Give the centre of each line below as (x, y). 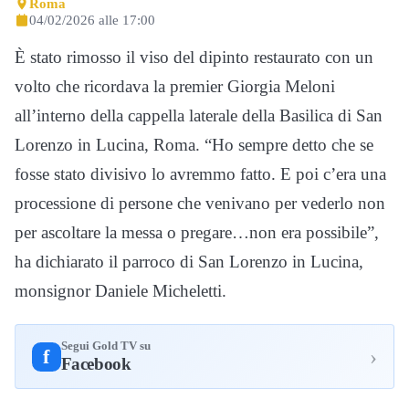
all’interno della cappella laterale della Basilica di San (199, 116)
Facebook (96, 364)
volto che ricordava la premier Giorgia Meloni (175, 87)
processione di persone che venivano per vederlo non (200, 204)
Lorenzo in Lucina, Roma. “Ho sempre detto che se (194, 145)
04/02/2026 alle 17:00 (92, 20)
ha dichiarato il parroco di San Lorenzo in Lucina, (189, 262)
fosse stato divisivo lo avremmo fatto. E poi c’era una (200, 174)
